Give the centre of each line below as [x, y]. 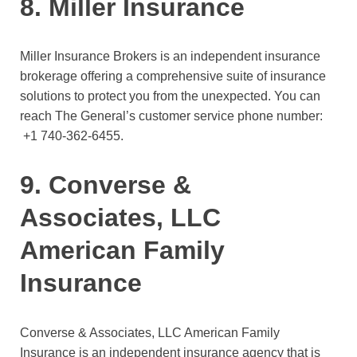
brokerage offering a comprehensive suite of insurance [173, 76]
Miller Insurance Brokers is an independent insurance [170, 57]
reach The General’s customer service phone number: [171, 116]
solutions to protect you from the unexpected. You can [170, 96]
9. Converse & [106, 185]
